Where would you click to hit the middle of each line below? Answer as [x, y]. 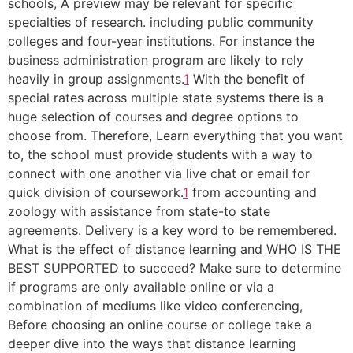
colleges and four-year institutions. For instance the [161, 41]
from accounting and [253, 192]
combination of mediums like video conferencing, [155, 306]
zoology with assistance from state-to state [139, 211]
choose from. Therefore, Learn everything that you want [175, 136]
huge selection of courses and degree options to [153, 117]
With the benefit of [247, 79]
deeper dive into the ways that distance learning [152, 344]
